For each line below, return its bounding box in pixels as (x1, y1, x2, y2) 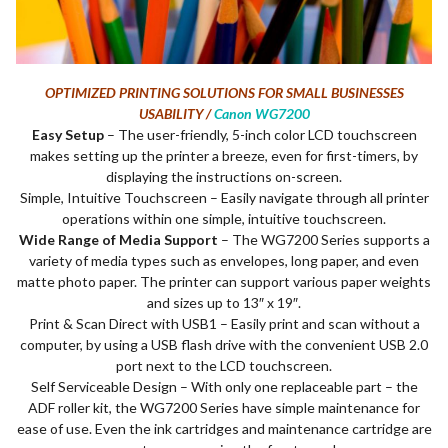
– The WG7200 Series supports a (217, 231, 430, 249)
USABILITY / (138, 105, 214, 123)
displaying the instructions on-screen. (106, 168, 342, 186)
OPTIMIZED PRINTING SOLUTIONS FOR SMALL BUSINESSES (44, 84, 404, 102)
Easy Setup (31, 126, 104, 144)
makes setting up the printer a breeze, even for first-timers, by (30, 147, 418, 165)
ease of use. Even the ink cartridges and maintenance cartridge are (16, 420, 432, 438)
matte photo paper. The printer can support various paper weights (17, 273, 431, 291)
